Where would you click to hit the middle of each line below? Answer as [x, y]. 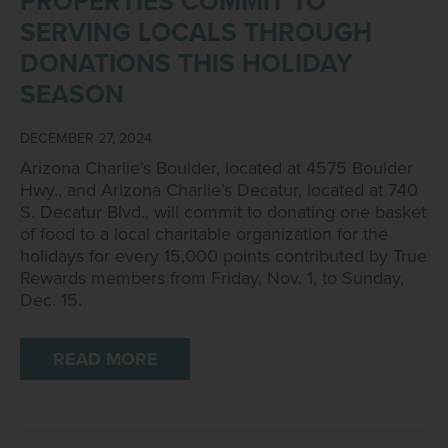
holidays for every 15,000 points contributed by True [223, 256]
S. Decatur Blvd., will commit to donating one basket [223, 212]
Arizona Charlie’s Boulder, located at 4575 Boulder [216, 168]
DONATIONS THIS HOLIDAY [186, 63]
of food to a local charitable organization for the [204, 234]
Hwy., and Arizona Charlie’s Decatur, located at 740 [219, 190]
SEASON [72, 94]
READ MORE [105, 359]
